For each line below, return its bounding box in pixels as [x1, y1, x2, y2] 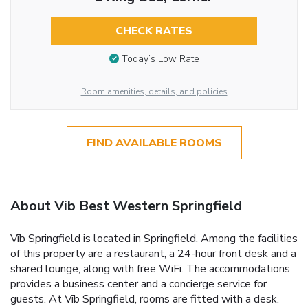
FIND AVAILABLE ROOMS [86, 135, 222, 151]
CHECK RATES [115, 23, 192, 38]
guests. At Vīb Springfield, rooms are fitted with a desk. [10, 291, 279, 307]
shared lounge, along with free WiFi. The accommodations [10, 261, 290, 276]
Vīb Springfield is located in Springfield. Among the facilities [10, 230, 298, 246]
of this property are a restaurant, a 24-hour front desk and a [10, 245, 296, 261]
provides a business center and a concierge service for [10, 276, 267, 291]
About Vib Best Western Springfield [10, 196, 242, 215]
